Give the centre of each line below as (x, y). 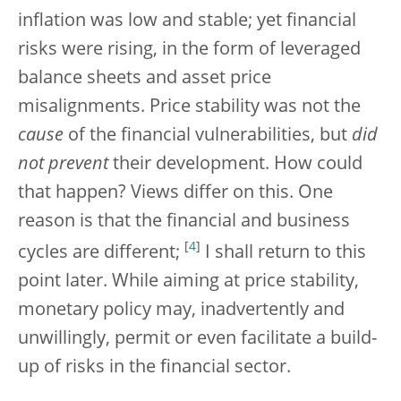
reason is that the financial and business (184, 222)
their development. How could (235, 165)
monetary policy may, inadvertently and (181, 310)
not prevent (63, 165)
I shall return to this (283, 253)
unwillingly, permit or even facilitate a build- (197, 339)
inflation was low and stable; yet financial (187, 22)
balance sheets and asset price (145, 79)
